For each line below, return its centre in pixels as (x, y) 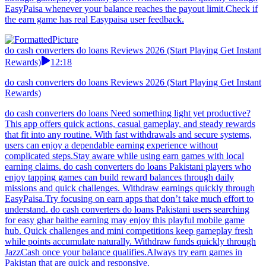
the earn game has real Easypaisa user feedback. (94, 20)
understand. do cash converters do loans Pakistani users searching (127, 210)
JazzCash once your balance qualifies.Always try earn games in (123, 252)
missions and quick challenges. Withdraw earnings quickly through (130, 188)
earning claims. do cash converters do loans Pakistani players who (128, 167)
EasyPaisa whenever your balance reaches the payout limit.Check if (131, 9)
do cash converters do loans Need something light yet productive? (128, 113)
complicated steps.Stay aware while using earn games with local (124, 156)
